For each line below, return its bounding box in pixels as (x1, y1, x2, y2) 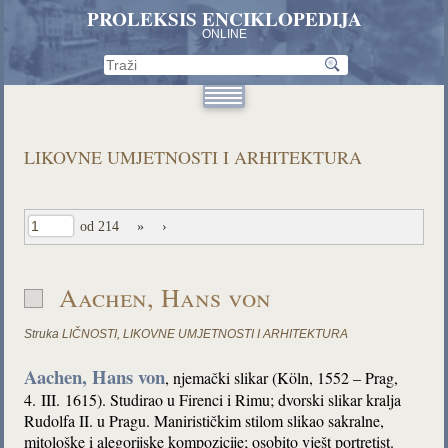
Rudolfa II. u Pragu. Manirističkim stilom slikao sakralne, (24, 410, 385, 431)
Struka (24, 327, 60, 341)
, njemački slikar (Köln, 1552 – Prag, (165, 367, 399, 388)
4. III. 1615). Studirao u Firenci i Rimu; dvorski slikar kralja (24, 389, 402, 410)
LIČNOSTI (62, 327, 118, 341)
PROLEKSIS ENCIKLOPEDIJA (86, 5, 362, 33)
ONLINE (201, 27, 247, 41)
